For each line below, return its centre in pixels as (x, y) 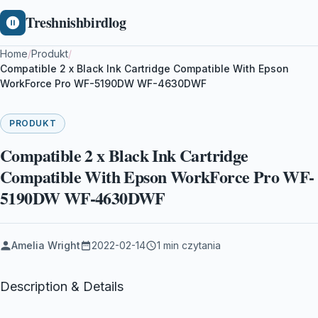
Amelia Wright (46, 245)
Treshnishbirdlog (76, 22)
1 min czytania (189, 245)
